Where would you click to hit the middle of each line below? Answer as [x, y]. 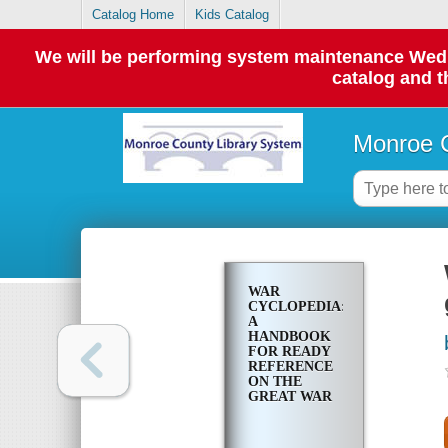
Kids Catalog [232, 15]
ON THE [274, 382]
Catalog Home [133, 15]
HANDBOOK [289, 337]
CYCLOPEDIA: [296, 307]
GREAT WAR [289, 397]
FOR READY [288, 352]
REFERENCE [290, 367]
